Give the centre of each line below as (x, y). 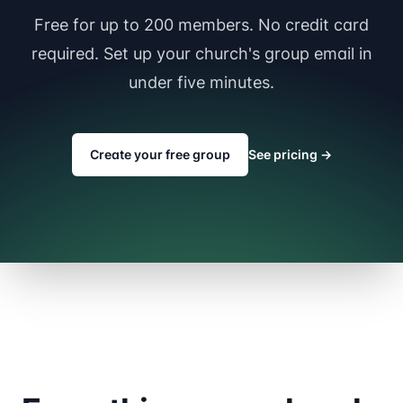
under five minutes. (201, 82)
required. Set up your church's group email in (201, 53)
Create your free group (160, 154)
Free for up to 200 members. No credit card (201, 24)
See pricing (284, 154)
